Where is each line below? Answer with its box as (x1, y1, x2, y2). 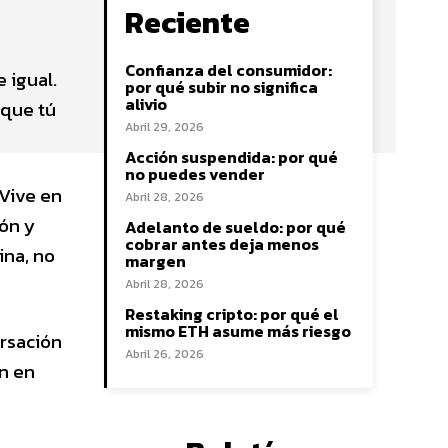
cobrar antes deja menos (125, 232, 319, 257)
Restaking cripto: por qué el (125, 302, 339, 327)
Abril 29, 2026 (125, 118, 204, 137)
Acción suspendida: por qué (125, 145, 338, 170)
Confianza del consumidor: (125, 58, 332, 83)
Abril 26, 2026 (125, 345, 204, 364)
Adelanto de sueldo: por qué (125, 215, 346, 240)
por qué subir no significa (125, 75, 318, 100)
